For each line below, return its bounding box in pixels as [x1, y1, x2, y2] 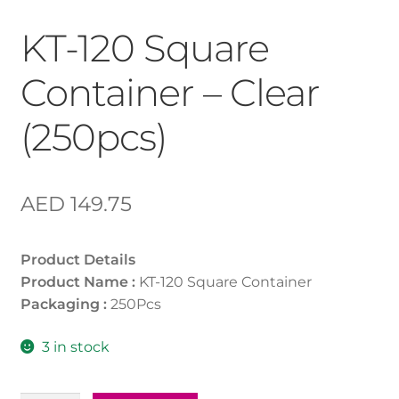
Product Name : [20, 273, 135, 291]
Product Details [20, 251, 135, 269]
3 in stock [42, 338, 110, 355]
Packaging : [20, 296, 107, 313]
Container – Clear [20, 69, 320, 117]
